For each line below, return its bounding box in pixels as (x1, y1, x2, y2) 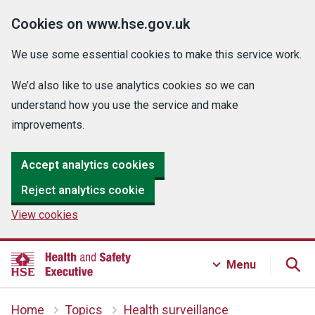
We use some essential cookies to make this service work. (11, 48, 302, 61)
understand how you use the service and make (11, 98, 238, 112)
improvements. (11, 118, 84, 131)
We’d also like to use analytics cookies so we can (11, 79, 255, 92)
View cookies (11, 208, 78, 221)
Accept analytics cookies (21, 157, 155, 172)
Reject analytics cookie (21, 183, 145, 197)
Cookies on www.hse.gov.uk (11, 15, 190, 32)
